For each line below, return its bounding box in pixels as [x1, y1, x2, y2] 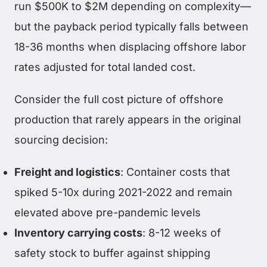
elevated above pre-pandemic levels [14, 206, 201, 219]
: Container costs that [120, 166, 230, 178]
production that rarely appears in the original [14, 113, 241, 126]
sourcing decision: [14, 133, 108, 146]
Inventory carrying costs [14, 226, 142, 239]
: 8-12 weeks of [142, 226, 221, 239]
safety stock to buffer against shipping [14, 247, 210, 259]
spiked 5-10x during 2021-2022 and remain [14, 186, 232, 198]
